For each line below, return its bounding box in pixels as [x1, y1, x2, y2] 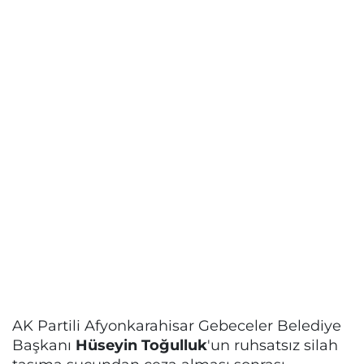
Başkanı [12, 336, 76, 353]
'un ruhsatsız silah [207, 336, 338, 353]
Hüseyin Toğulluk [76, 336, 207, 353]
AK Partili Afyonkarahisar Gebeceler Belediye [12, 317, 341, 334]
